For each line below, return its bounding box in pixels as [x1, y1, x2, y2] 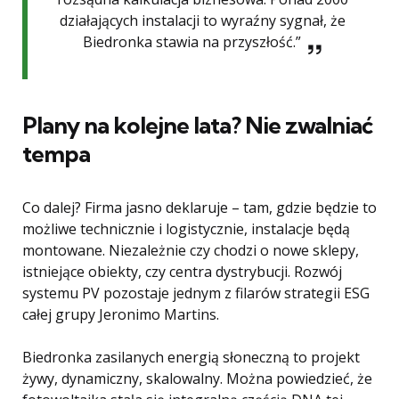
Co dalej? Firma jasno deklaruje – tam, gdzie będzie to [22, 198, 377, 218]
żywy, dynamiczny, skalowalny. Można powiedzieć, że [22, 369, 372, 389]
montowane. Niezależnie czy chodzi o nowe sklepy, [22, 240, 359, 261]
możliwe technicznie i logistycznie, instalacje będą [22, 219, 350, 240]
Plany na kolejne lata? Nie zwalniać [22, 110, 372, 141]
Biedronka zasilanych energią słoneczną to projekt [22, 347, 360, 368]
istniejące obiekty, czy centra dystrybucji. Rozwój [22, 262, 342, 282]
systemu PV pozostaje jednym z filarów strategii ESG [22, 283, 370, 304]
